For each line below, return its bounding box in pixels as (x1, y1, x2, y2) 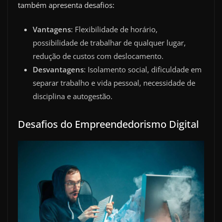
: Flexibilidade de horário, (71, 24, 158, 35)
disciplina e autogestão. (33, 91, 112, 102)
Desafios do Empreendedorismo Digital (18, 117, 199, 131)
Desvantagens (33, 64, 84, 75)
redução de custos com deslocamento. (33, 51, 164, 61)
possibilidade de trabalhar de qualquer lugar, (33, 38, 186, 48)
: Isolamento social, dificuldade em (84, 64, 202, 75)
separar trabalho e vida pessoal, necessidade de (33, 78, 195, 88)
